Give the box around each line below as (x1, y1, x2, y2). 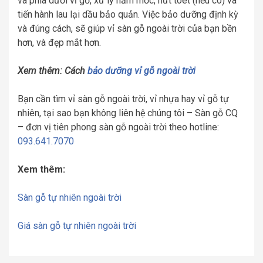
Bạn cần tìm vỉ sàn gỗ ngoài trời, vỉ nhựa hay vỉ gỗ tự (18, 93, 229, 104)
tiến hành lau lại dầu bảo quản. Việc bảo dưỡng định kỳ (18, 8, 238, 20)
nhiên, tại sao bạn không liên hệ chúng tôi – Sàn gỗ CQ (18, 107, 238, 119)
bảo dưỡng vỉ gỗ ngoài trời (87, 65, 195, 76)
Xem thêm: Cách (18, 65, 87, 76)
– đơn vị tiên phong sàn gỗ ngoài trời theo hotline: (18, 121, 219, 133)
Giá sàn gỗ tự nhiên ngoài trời (18, 220, 136, 231)
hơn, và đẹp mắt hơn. (18, 36, 101, 48)
